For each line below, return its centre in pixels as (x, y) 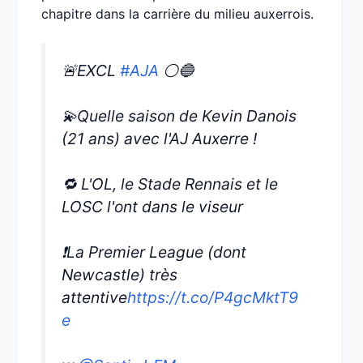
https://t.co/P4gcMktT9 (213, 297)
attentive (94, 297)
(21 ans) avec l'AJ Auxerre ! (159, 139)
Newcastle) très (120, 275)
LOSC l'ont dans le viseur (152, 207)
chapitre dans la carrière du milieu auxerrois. (177, 14)
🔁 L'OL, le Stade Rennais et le (170, 184)
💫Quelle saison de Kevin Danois (179, 116)
